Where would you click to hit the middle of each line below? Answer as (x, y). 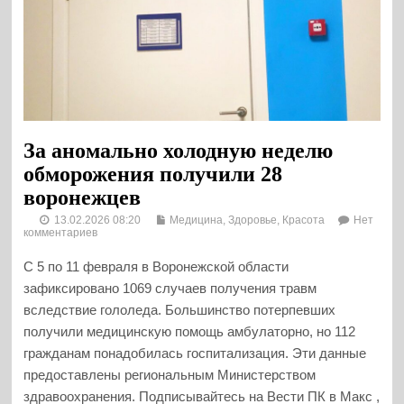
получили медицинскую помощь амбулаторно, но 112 (190, 332)
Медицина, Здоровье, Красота (248, 220)
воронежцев (83, 197)
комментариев (61, 232)
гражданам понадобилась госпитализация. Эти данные (195, 353)
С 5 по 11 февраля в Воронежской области (156, 267)
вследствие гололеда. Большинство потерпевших (180, 310)
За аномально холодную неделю (179, 150)
